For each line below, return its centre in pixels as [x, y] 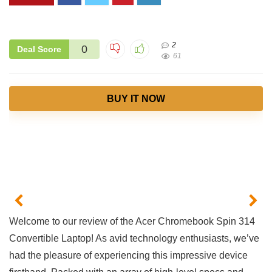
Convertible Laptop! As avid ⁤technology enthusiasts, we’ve [134, 239]
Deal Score [39, 49]
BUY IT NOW [136, 98]
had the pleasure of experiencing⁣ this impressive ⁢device [128, 256]
